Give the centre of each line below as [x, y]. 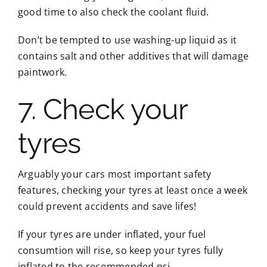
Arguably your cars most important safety [114, 174]
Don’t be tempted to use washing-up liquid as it [127, 40]
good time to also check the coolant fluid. [113, 12]
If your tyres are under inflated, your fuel [112, 234]
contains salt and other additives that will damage [133, 56]
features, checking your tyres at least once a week [132, 190]
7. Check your [103, 109]
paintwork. [42, 72]
